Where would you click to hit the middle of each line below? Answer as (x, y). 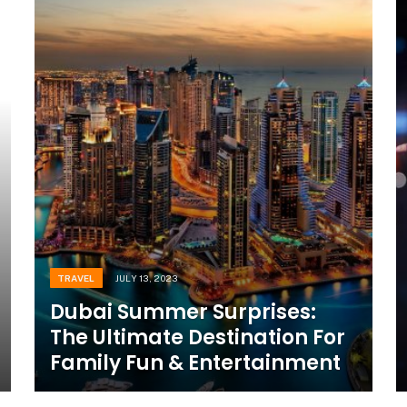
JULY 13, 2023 (146, 278)
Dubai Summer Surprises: (183, 312)
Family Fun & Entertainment (195, 362)
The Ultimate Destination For (197, 337)
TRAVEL (76, 278)
